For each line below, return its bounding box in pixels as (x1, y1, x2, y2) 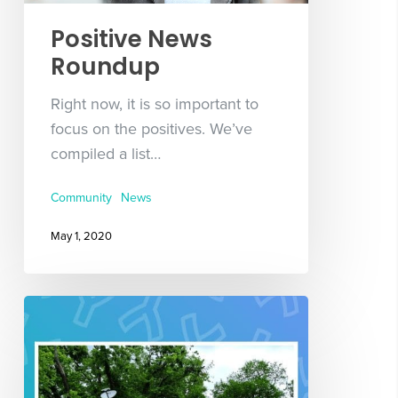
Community (50, 190, 112, 206)
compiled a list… (50, 144, 161, 164)
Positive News (50, 23, 212, 56)
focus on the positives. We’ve (50, 119, 252, 139)
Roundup (50, 51, 160, 84)
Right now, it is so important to (50, 94, 259, 115)
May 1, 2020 (50, 229, 112, 244)
